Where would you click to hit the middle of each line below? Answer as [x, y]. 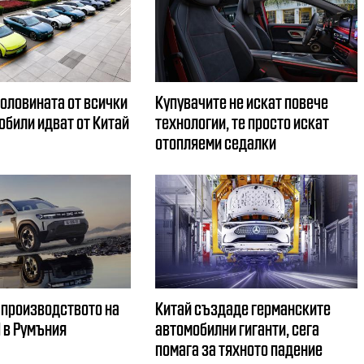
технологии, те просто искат [243, 122]
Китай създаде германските [243, 307]
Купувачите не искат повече [242, 102]
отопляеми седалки [216, 142]
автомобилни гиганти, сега [238, 327]
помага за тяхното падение [239, 348]
